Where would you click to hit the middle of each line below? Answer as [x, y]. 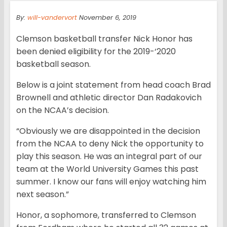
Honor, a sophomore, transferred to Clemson [106, 215]
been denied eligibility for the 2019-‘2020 [96, 52]
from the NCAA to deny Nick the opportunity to [110, 144]
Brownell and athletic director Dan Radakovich [109, 98]
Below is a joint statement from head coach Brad [113, 85]
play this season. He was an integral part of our [109, 157]
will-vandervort [52, 18]
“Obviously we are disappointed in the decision [108, 131]
